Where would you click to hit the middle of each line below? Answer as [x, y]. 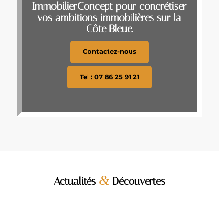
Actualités [76, 181]
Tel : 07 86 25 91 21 [109, 77]
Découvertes [137, 181]
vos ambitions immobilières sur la [109, 18]
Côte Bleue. [109, 29]
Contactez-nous [109, 52]
